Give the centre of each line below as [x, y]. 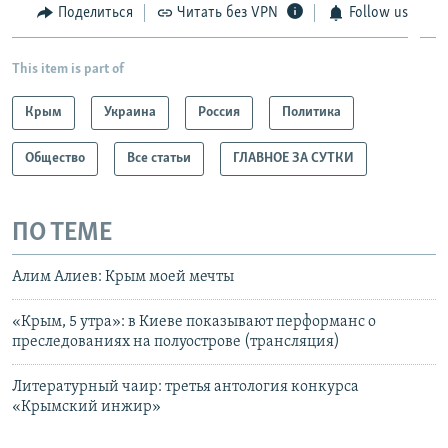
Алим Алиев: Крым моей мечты [123, 277]
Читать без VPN [227, 13]
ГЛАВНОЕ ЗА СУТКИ [293, 158]
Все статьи [159, 158]
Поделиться [95, 13]
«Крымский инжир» [86, 407]
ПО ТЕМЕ [62, 233]
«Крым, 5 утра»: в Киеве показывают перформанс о [194, 322]
